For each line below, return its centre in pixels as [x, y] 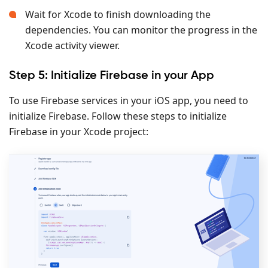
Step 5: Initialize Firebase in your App [112, 76]
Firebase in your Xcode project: [79, 132]
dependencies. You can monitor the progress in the [141, 30]
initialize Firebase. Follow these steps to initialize [118, 116]
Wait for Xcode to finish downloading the [118, 15]
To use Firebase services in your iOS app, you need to [129, 101]
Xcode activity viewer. [72, 46]
